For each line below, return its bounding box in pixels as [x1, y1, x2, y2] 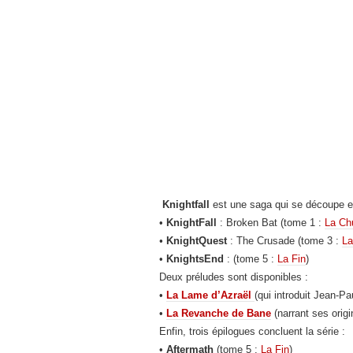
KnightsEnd [166, 252, 224, 265]
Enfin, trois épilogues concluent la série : [159, 325, 345, 337]
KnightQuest [166, 234, 227, 247]
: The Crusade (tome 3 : [227, 234, 342, 247]
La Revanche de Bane [166, 307, 271, 319]
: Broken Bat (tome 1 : [217, 216, 325, 229]
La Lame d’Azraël [166, 288, 255, 301]
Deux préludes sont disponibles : [159, 270, 308, 283]
